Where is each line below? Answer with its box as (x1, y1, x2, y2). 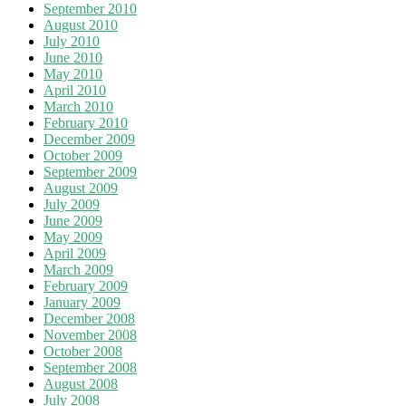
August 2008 (43, 375, 118, 391)
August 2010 (43, 16, 118, 33)
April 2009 (43, 245, 106, 261)
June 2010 (43, 49, 102, 65)
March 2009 (43, 261, 113, 277)
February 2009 (43, 277, 128, 294)
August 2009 (43, 179, 118, 196)
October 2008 (43, 343, 122, 359)
